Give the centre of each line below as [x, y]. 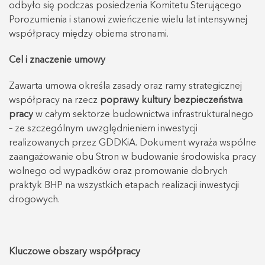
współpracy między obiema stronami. [89, 35]
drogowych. [34, 200]
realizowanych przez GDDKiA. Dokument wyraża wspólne [132, 143]
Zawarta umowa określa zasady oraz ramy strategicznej [125, 87]
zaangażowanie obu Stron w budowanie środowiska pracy [132, 158]
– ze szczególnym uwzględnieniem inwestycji [103, 129]
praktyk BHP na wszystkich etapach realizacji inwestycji [124, 186]
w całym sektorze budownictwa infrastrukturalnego [143, 115]
